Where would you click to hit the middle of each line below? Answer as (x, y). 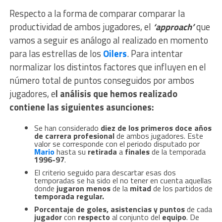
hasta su (72, 152)
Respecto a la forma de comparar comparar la (97, 14)
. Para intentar (155, 54)
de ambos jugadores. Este (159, 136)
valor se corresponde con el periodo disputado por (117, 144)
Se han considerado (67, 128)
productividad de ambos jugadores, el (80, 27)
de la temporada (178, 152)
